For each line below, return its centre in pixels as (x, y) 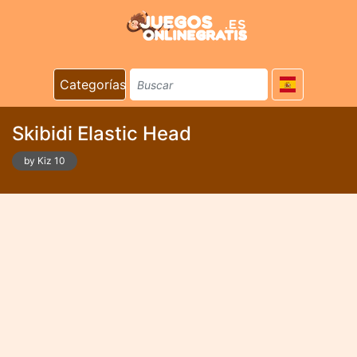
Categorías (93, 84)
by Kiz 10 (45, 161)
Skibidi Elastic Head (102, 133)
